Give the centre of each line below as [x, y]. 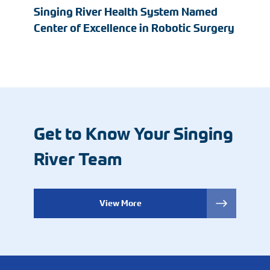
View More [120, 203]
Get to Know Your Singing [133, 134]
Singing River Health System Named [126, 12]
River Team [78, 159]
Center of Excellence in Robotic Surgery [134, 28]
